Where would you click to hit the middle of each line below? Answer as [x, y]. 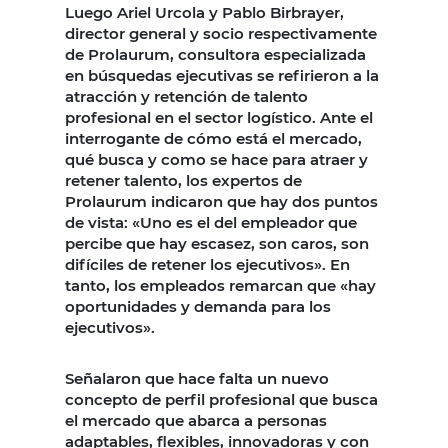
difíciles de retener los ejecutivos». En [207, 265]
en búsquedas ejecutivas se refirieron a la [222, 76]
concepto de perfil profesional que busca [221, 400]
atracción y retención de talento [186, 97]
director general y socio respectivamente [221, 34]
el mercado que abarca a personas [196, 421]
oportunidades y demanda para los [198, 307]
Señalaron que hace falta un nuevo [197, 379]
